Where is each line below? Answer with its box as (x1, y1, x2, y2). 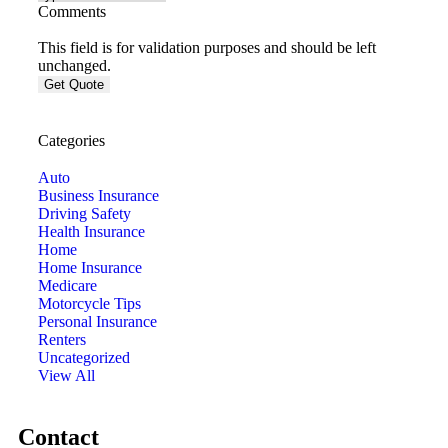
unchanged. (38, 56, 111, 74)
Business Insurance (38, 186, 159, 204)
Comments (38, 2, 106, 20)
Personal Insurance (38, 312, 157, 330)
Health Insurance (38, 222, 145, 240)
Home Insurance (38, 258, 142, 276)
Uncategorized (38, 348, 130, 366)
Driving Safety (38, 204, 131, 222)
